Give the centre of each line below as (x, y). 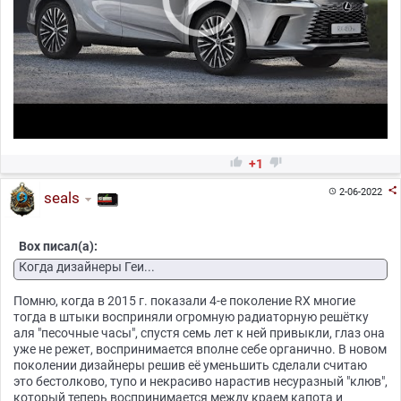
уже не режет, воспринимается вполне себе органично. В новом (200, 349)
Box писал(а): (58, 246)
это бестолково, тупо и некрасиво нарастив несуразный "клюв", (200, 381)
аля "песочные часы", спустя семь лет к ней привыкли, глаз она (199, 333)
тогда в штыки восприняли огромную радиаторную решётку (191, 316)
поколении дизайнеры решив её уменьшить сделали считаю (190, 365)
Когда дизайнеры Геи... (87, 266)
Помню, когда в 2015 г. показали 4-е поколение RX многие (184, 300)
